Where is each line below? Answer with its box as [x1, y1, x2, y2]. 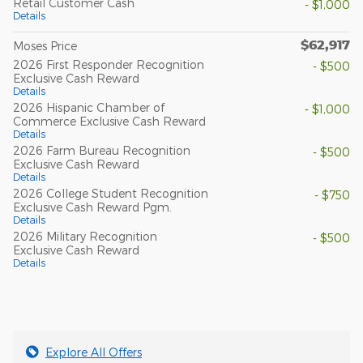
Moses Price [13, 38, 77, 53]
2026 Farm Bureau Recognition [13, 143, 190, 157]
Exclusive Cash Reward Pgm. [13, 199, 172, 214]
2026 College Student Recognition [13, 186, 208, 200]
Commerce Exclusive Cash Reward [13, 113, 206, 128]
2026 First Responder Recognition [13, 57, 204, 71]
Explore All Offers [45, 344, 142, 359]
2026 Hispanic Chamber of [13, 100, 164, 114]
